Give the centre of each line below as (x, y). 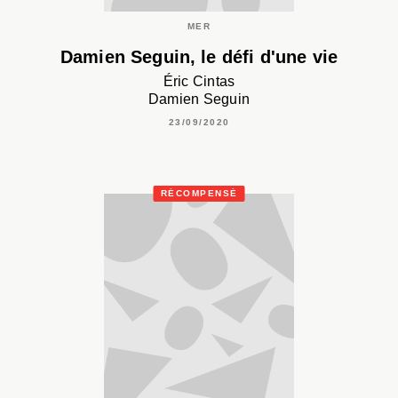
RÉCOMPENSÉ (199, 194)
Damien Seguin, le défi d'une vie (199, 56)
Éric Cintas (199, 81)
